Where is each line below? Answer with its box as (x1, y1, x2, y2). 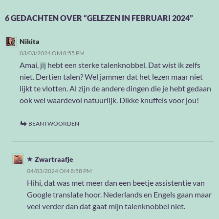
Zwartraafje (35, 154, 73, 163)
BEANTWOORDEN (28, 119, 79, 127)
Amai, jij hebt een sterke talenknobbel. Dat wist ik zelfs (20, 60, 200, 69)
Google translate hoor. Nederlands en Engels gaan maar (27, 189, 212, 199)
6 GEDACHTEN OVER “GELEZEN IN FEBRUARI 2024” (5, 13, 193, 22)
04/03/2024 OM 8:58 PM (27, 167, 92, 175)
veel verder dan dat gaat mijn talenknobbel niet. (27, 201, 185, 211)
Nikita (20, 37, 40, 45)
